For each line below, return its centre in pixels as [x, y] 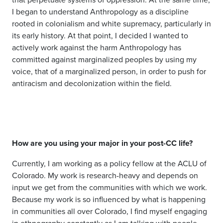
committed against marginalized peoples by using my [104, 59]
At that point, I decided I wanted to [128, 35]
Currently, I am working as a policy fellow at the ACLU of [109, 163]
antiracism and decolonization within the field [91, 83]
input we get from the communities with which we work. [110, 187]
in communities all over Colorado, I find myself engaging [110, 211]
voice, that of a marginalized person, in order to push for [109, 71]
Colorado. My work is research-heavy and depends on [105, 175]
